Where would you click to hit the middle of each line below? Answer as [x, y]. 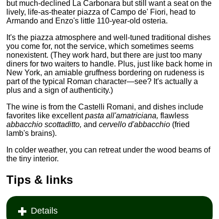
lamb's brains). [32, 133]
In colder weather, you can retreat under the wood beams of [109, 150]
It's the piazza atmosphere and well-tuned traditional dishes [109, 37]
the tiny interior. [33, 158]
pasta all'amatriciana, [122, 115]
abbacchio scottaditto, [44, 124]
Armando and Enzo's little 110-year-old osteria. [87, 21]
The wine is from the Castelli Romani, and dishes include [105, 107]
